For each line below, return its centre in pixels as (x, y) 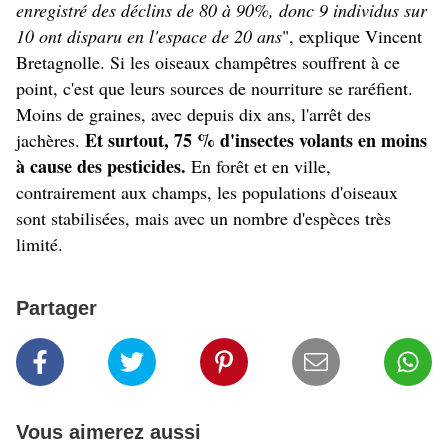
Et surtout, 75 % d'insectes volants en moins (253, 140)
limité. (39, 244)
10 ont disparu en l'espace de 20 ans (149, 36)
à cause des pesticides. (103, 166)
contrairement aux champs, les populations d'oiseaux (207, 192)
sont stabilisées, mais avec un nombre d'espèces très (203, 218)
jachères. (48, 140)
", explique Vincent (352, 36)
